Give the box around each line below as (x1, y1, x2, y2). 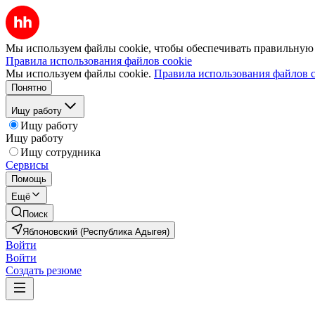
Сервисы (6, 159, 49, 171)
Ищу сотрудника (20, 146, 101, 158)
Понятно (11, 82, 46, 93)
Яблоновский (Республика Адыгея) (22, 226, 169, 237)
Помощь (11, 174, 46, 184)
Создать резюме (6, 264, 82, 276)
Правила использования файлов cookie (6, 55, 192, 67)
